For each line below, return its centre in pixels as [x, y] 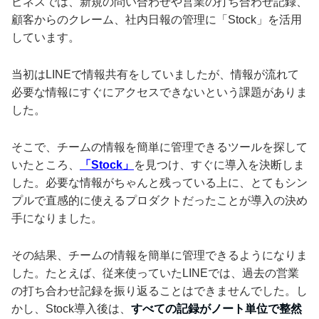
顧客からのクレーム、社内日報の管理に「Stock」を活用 [157, 20]
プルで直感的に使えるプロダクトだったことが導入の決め [159, 201]
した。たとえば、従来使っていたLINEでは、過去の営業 [155, 273]
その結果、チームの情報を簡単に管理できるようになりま [159, 256]
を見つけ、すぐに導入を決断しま [219, 165]
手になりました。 [57, 219]
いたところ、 [46, 165]
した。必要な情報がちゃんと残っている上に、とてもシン [159, 183]
